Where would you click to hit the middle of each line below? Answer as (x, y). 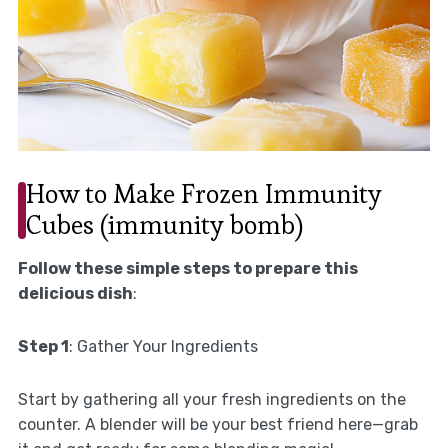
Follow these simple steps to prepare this (187, 269)
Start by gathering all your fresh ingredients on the (211, 400)
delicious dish (75, 294)
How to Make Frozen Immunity (203, 194)
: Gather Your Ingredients (163, 347)
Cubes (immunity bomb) (164, 225)
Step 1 (43, 347)
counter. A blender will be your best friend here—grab (217, 425)
